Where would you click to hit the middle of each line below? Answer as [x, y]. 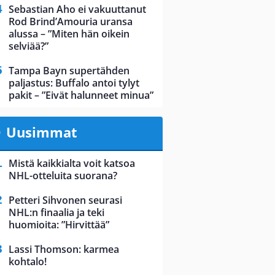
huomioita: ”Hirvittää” [59, 225]
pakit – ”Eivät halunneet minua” [81, 95]
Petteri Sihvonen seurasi [65, 200]
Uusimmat [41, 132]
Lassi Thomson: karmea [64, 250]
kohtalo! [28, 262]
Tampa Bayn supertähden [69, 71]
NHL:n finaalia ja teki [56, 213]
